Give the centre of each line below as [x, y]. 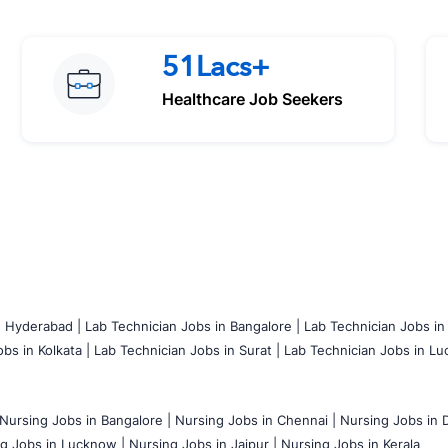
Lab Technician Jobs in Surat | [187, 349]
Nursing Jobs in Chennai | [255, 419]
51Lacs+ [216, 66]
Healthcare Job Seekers [252, 98]
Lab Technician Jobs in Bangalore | [192, 325]
